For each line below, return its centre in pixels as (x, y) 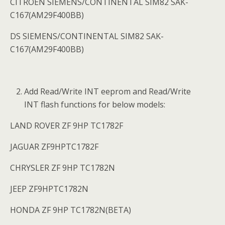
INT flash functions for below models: (95, 104)
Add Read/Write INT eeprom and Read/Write (108, 91)
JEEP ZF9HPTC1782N (49, 189)
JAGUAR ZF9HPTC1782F (54, 147)
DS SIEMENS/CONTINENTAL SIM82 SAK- (87, 36)
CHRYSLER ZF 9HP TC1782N (63, 168)
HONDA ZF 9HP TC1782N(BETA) (71, 210)
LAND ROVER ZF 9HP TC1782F (67, 126)
